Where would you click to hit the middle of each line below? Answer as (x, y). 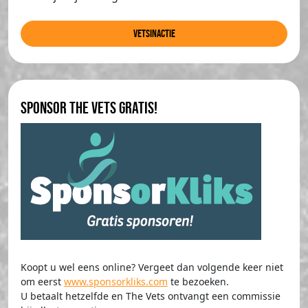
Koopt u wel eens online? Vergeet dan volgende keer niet (152, 267)
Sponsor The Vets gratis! (89, 107)
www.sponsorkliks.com (116, 281)
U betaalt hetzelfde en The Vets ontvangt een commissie (151, 296)
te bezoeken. (198, 281)
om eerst (42, 281)
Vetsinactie (154, 33)
